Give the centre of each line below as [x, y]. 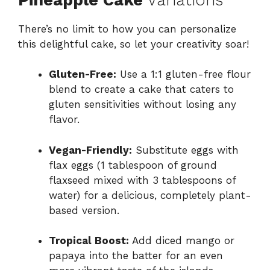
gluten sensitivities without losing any [143, 105]
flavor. [64, 120]
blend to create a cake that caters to [141, 89]
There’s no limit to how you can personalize [127, 29]
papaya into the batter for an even [136, 256]
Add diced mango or [182, 241]
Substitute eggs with [185, 150]
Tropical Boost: [89, 241]
